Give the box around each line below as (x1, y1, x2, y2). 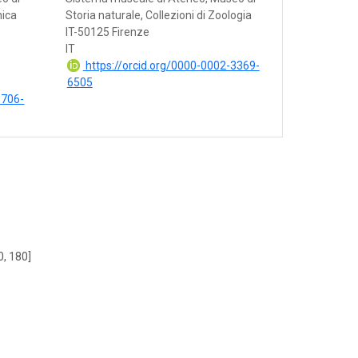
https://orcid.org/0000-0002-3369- (82, 58, 260, 72)
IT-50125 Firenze (65, 25, 149, 38)
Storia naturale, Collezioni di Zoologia (65, 8, 252, 22)
